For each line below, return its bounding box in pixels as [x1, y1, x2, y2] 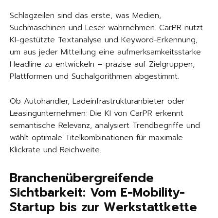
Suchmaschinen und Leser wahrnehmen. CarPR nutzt [10, 22, 203, 34]
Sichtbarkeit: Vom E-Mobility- [10, 183, 185, 202]
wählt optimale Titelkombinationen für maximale [10, 132, 183, 144]
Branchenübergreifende [10, 169, 154, 188]
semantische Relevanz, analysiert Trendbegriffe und [10, 120, 200, 132]
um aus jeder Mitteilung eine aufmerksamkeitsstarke [10, 46, 201, 58]
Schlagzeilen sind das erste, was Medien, [10, 10, 161, 22]
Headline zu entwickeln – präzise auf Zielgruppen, [10, 58, 195, 71]
